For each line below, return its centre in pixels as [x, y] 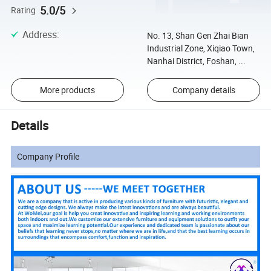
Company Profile [48, 157]
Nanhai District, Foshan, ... [196, 61]
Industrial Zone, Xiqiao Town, [201, 48]
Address [39, 35]
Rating [24, 10]
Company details [204, 90]
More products [67, 90]
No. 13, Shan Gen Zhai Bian [198, 36]
